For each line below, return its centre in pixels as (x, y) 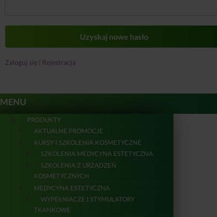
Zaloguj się (21, 62)
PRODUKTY (44, 119)
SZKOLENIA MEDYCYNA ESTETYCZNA (97, 153)
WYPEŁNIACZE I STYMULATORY (88, 199)
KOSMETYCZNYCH (62, 176)
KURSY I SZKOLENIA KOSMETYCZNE (88, 142)
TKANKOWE (52, 209)
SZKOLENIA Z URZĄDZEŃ (78, 165)
